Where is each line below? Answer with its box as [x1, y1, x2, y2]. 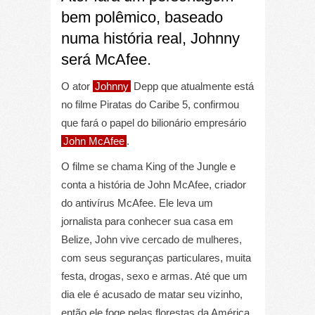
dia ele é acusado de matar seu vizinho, [60, 288, 243, 300]
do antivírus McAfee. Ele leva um [60, 196, 213, 209]
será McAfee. [60, 50, 151, 68]
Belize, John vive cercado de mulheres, [60, 233, 242, 245]
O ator [60, 79, 93, 92]
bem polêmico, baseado [60, 8, 223, 26]
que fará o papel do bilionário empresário [60, 116, 246, 129]
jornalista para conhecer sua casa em [60, 214, 233, 227]
